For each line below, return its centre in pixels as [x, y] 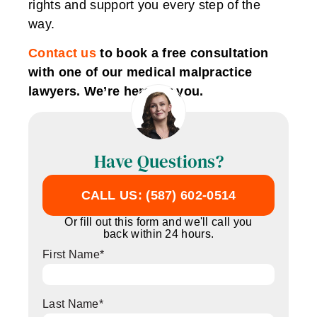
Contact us [63, 53]
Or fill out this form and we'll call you [158, 221]
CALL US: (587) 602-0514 [158, 195]
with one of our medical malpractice [140, 73]
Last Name [71, 304]
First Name [71, 255]
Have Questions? [158, 161]
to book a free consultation [183, 53]
